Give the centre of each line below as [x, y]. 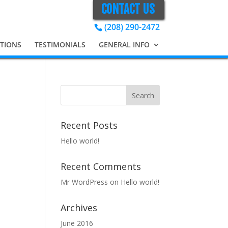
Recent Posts [89, 125]
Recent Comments [101, 166]
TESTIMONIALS [60, 45]
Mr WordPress [84, 182]
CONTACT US [128, 9]
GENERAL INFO [124, 45]
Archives [79, 208]
